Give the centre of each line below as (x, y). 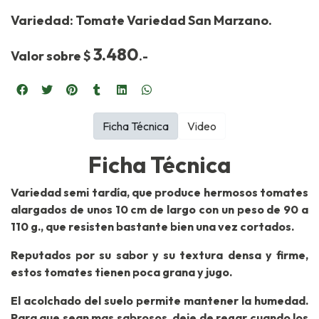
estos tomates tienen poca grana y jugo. (121, 272)
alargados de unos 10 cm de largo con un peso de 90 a (159, 210)
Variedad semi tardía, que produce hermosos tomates (159, 193)
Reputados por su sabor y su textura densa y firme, (159, 255)
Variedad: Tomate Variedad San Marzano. (142, 21)
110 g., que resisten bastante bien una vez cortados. (152, 227)
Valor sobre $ (52, 56)
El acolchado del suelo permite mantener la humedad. (159, 301)
